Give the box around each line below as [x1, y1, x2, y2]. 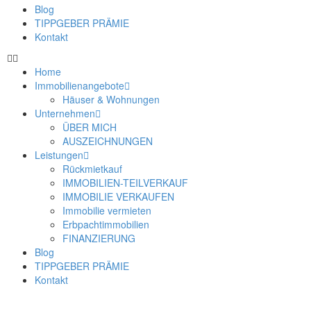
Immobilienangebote [35, 78, 124, 92]
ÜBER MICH [62, 120, 117, 134]
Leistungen [35, 148, 83, 162]
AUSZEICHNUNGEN [62, 134, 153, 148]
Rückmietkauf [62, 162, 122, 176]
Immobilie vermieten [62, 203, 151, 217]
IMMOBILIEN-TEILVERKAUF [62, 176, 188, 190]
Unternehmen [35, 106, 95, 120]
